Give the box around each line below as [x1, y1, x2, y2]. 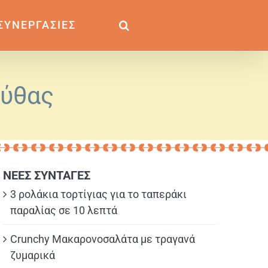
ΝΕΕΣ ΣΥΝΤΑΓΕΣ [3, 168, 90, 182]
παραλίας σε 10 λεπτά [10, 204, 117, 217]
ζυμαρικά [10, 249, 55, 261]
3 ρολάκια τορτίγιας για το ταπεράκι [10, 188, 187, 200]
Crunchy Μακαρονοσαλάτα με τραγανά [10, 233, 195, 245]
